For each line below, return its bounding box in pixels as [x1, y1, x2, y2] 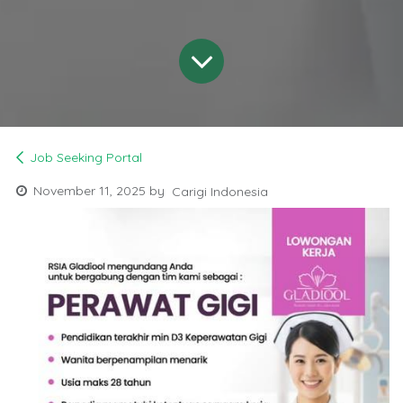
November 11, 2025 [33, 183, 146, 200]
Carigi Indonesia [172, 183, 268, 200]
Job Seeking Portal [30, 149, 142, 166]
